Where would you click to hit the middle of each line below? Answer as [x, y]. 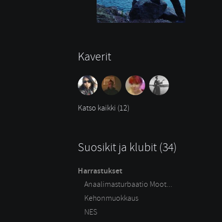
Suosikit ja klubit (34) [127, 147]
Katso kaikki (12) [104, 108]
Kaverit [94, 56]
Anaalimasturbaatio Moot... [128, 184]
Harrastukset [100, 171]
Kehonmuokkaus [111, 198]
